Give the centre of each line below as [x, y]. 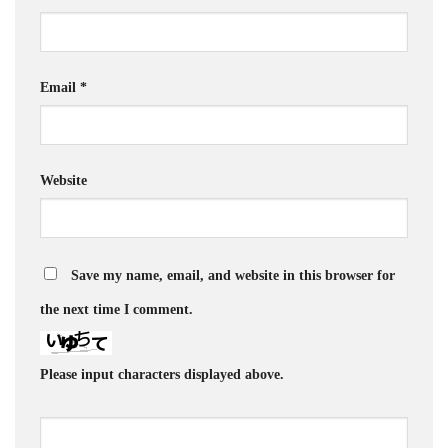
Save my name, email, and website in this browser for [233, 274]
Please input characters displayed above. [162, 374]
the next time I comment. [116, 308]
